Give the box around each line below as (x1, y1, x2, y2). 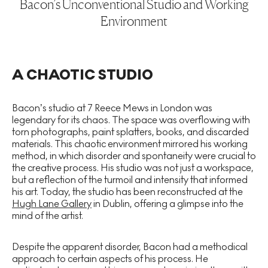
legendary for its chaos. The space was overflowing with (12, 114, 250, 126)
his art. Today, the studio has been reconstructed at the (12, 186, 243, 198)
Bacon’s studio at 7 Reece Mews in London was (12, 102, 212, 114)
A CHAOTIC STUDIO (12, 66, 153, 84)
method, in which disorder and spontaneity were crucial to (12, 150, 256, 162)
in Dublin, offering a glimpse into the (92, 198, 243, 210)
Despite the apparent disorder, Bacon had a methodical (12, 241, 248, 253)
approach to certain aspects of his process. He (12, 253, 208, 265)
